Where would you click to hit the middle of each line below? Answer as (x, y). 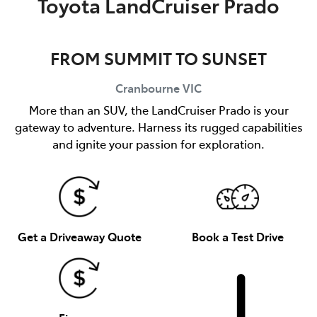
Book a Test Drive (238, 236)
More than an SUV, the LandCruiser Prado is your (158, 109)
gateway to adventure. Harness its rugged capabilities (158, 126)
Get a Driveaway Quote (79, 236)
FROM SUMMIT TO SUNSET (158, 57)
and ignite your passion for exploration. (158, 143)
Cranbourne (148, 87)
